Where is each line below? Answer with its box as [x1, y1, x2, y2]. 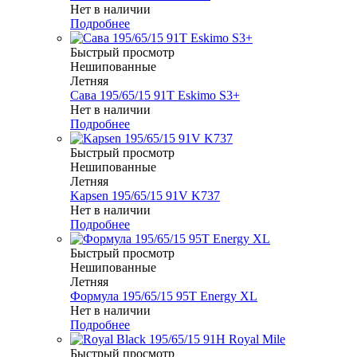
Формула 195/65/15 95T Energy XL [70, 289, 257, 304]
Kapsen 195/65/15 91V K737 [70, 189, 220, 203]
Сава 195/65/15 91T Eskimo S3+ [70, 88, 240, 103]
